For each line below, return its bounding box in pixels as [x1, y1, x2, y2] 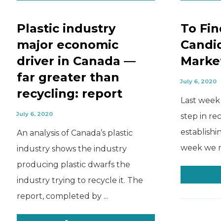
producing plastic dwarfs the [16, 160, 130, 169]
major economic [16, 37, 118, 52]
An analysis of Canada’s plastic [16, 128, 133, 138]
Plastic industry [16, 21, 115, 36]
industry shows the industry [16, 144, 127, 153]
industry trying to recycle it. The [16, 176, 143, 185]
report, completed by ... [16, 191, 108, 201]
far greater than [16, 70, 119, 84]
